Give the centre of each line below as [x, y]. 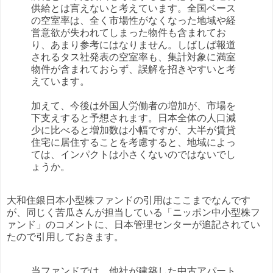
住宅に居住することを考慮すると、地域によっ [133, 142]
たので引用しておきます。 [65, 237]
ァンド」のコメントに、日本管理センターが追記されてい [133, 225]
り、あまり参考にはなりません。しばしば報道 [133, 44]
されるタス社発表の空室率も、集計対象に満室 [133, 57]
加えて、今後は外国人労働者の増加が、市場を [133, 105]
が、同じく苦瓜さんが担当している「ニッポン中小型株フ [133, 213]
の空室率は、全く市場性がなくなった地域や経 [133, 20]
